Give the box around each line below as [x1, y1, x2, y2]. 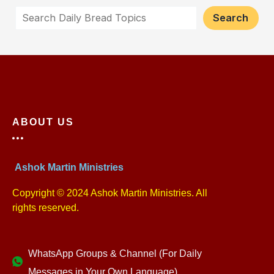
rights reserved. [12, 201, 79, 213]
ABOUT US [12, 116, 74, 128]
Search [213, 12, 249, 24]
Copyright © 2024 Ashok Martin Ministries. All [12, 187, 207, 198]
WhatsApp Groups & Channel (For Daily [28, 248, 202, 259]
